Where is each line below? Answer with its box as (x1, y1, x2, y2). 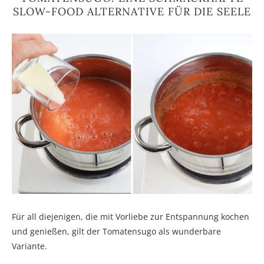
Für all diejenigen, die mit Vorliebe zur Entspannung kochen (12, 210, 249, 222)
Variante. (12, 240, 47, 252)
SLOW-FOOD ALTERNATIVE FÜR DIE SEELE (13, 5, 251, 18)
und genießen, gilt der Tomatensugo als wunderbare (12, 225, 221, 237)
